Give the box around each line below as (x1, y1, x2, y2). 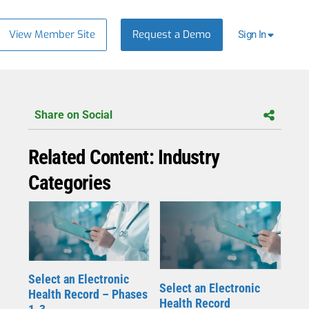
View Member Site (9, 27, 96, 41)
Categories (28, 171, 111, 195)
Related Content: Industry (28, 146, 220, 170)
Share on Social (34, 108, 112, 121)
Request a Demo (132, 27, 212, 41)
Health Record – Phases (28, 287, 148, 302)
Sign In (237, 28, 266, 41)
